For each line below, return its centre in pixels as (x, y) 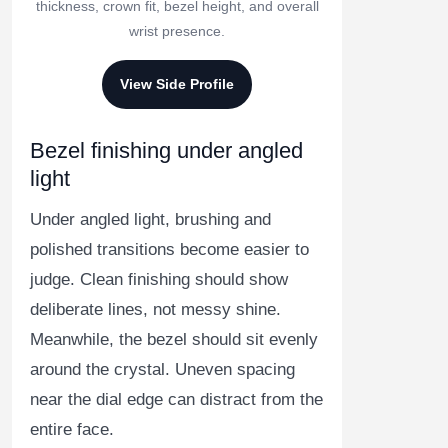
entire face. (72, 430)
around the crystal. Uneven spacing (162, 370)
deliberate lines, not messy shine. (155, 310)
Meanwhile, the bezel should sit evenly (174, 340)
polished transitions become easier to (169, 250)
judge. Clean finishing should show (159, 280)
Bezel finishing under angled (166, 151)
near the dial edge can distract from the (176, 400)
